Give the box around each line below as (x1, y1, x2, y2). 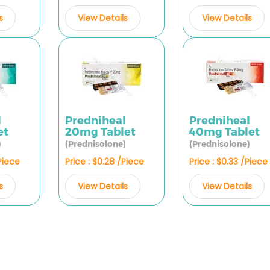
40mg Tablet (189, 125, 260, 139)
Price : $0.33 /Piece (189, 155, 268, 168)
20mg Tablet (64, 125, 136, 139)
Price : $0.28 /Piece (64, 155, 144, 168)
